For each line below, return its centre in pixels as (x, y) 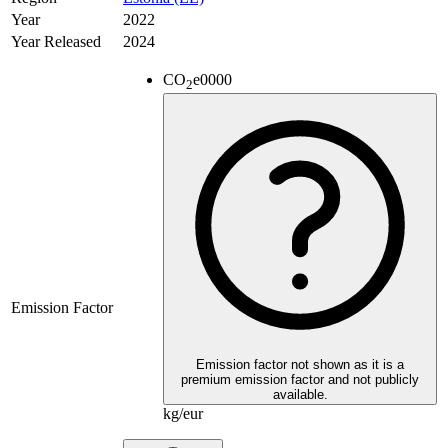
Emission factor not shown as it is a (300, 365)
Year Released (56, 42)
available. (300, 395)
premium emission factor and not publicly (300, 380)
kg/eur (183, 414)
